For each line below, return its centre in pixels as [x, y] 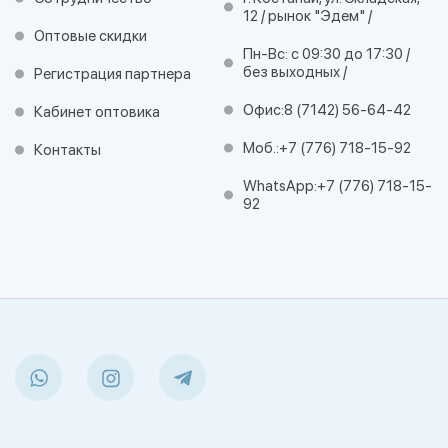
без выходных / [295, 72]
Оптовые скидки [90, 36]
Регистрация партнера [112, 74]
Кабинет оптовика [97, 112]
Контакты [67, 150]
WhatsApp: [280, 186]
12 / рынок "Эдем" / [307, 16]
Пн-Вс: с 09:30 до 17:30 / [326, 54]
